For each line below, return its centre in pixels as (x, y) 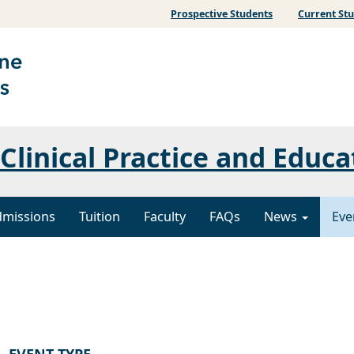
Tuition (100, 217)
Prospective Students (222, 14)
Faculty (165, 217)
